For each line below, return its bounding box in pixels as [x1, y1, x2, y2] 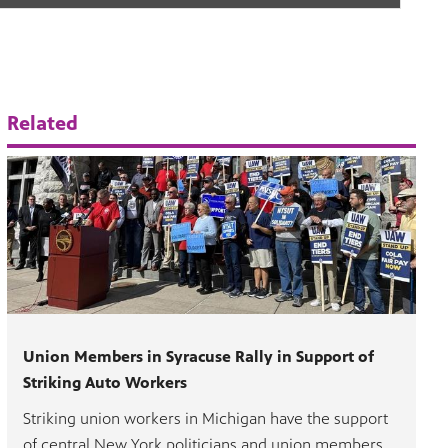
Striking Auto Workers [23, 372, 188, 392]
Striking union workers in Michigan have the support [23, 408, 389, 428]
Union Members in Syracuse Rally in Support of [23, 346, 375, 366]
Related [7, 112, 79, 136]
